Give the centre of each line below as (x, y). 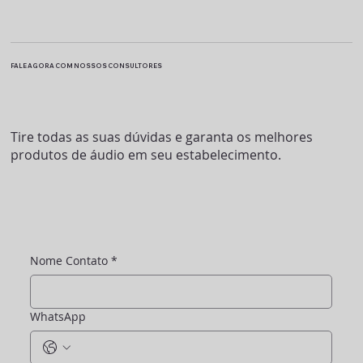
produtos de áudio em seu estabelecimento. (145, 155)
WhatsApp (58, 316)
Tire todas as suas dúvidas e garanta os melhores (161, 137)
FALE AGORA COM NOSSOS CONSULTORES (87, 66)
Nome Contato (69, 260)
